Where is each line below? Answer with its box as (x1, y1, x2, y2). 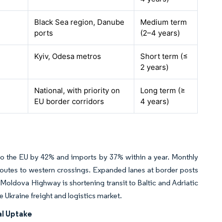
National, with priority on (34, 86, 120, 95)
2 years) (140, 62, 169, 72)
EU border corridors (34, 97, 105, 106)
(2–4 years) (140, 28, 180, 38)
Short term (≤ (140, 52, 188, 61)
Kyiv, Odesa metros (34, 52, 102, 61)
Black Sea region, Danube (34, 17, 125, 27)
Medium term (140, 17, 187, 27)
